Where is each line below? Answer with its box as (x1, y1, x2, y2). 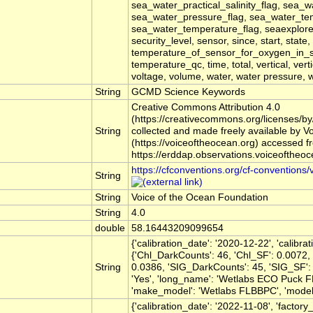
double (95, 223, 125, 234)
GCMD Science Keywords (131, 87, 245, 98)
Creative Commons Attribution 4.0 (131, 102, 280, 113)
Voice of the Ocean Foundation (131, 192, 268, 203)
